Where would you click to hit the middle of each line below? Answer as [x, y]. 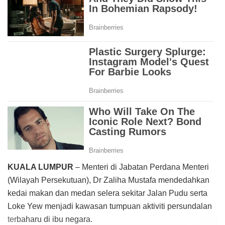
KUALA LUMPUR [40, 167]
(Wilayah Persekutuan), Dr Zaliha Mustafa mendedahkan [108, 180]
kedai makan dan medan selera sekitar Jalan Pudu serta [107, 193]
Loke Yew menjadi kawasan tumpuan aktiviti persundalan [110, 206]
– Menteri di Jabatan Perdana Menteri [141, 167]
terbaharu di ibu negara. [50, 219]
